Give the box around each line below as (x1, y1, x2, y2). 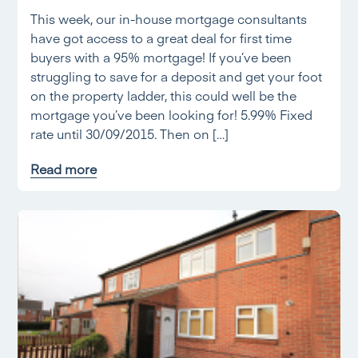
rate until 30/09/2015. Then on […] (30, 125, 229, 142)
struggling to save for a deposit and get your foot (30, 67, 323, 85)
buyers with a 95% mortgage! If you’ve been (30, 48, 292, 66)
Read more (30, 160, 97, 177)
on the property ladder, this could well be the (30, 86, 297, 104)
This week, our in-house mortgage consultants (30, 10, 308, 27)
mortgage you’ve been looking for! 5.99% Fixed (30, 105, 313, 123)
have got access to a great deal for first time (30, 29, 292, 46)
